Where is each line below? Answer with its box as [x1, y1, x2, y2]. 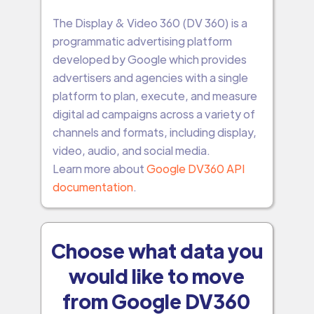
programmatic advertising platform [52, 34, 232, 49]
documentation [52, 179, 133, 195]
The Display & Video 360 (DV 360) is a [52, 15, 247, 31]
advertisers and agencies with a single [52, 70, 248, 86]
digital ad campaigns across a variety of [52, 107, 255, 122]
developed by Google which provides [52, 52, 247, 67]
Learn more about [52, 161, 146, 177]
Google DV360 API [146, 161, 245, 177]
